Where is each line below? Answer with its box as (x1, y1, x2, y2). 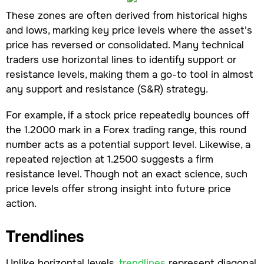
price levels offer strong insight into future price (5, 182, 231, 196)
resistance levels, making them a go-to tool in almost (5, 68, 253, 81)
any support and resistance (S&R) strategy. (5, 82, 208, 96)
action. (5, 197, 37, 210)
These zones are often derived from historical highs (5, 9, 247, 22)
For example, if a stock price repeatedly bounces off (5, 108, 249, 122)
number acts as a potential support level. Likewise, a (5, 138, 250, 151)
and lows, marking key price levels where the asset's (5, 24, 252, 37)
